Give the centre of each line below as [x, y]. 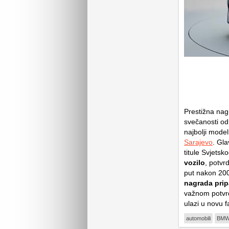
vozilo [194, 162]
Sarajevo [198, 142]
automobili [198, 218]
